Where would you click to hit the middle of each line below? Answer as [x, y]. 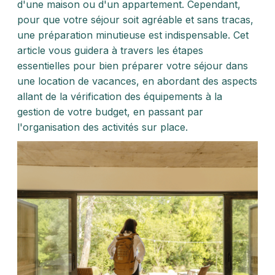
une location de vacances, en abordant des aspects [137, 81]
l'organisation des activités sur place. [103, 127]
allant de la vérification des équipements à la [120, 96]
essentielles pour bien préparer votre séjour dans [133, 66]
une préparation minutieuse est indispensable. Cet [133, 35]
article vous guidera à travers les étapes [110, 50]
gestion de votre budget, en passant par [110, 112]
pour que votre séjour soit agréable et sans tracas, [135, 20]
